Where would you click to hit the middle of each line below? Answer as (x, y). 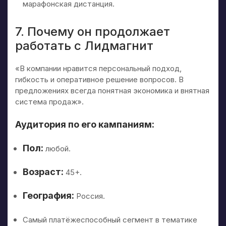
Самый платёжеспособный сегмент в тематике (110, 219)
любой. (57, 148)
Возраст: (43, 172)
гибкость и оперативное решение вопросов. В (99, 79)
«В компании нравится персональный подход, (98, 68)
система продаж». (49, 101)
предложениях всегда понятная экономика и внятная (112, 90)
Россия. (90, 196)
